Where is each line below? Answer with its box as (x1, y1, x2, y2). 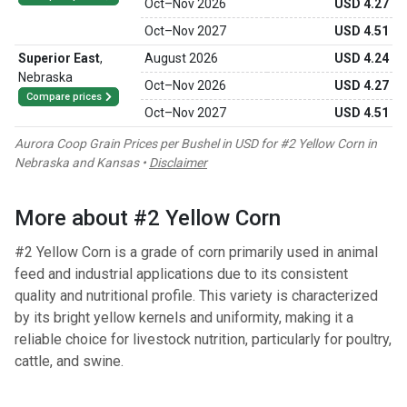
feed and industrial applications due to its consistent (15, 265, 348, 283)
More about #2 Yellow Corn (15, 205, 281, 231)
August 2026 (144, 51, 218, 65)
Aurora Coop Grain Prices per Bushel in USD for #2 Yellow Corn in (15, 136, 377, 151)
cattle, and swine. (15, 352, 124, 370)
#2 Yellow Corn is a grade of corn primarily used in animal (15, 243, 378, 261)
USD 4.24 (334, 51, 389, 65)
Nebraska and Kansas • (15, 155, 149, 170)
